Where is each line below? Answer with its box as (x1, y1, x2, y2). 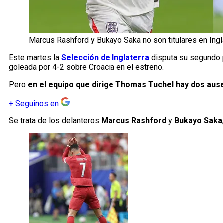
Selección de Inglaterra (61, 53, 149, 63)
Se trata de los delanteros (9, 116, 101, 126)
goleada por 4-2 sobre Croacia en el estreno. (9, 62, 164, 72)
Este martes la (9, 53, 61, 63)
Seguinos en (15, 99, 59, 109)
